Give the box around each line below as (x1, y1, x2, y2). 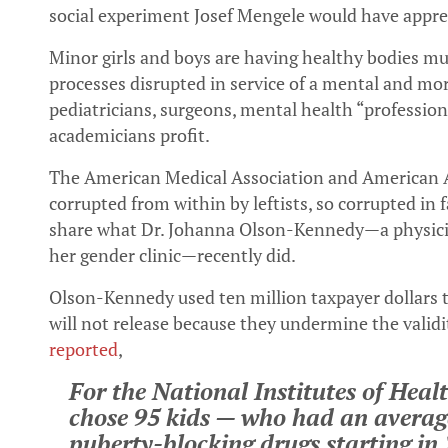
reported (49, 337, 118, 361)
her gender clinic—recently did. (49, 243, 296, 267)
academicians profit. (49, 123, 210, 147)
